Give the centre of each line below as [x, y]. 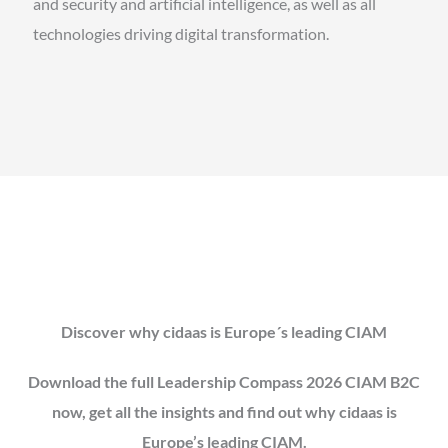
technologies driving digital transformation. [180, 33]
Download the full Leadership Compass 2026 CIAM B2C [224, 381]
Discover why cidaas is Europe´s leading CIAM [224, 331]
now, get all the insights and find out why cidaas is [224, 411]
